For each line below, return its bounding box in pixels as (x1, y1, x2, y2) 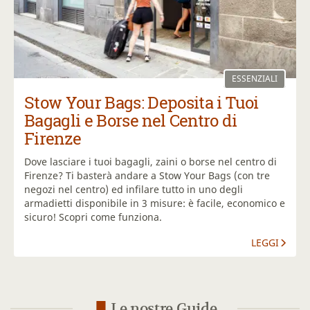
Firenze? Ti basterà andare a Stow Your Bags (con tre (24, 169, 270, 183)
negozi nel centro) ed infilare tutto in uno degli (24, 183, 243, 197)
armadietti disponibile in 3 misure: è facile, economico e (24, 197, 285, 210)
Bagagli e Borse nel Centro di (24, 109, 237, 132)
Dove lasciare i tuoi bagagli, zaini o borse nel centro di (24, 155, 277, 169)
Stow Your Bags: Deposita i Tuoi (24, 91, 259, 114)
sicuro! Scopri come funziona (24, 210, 159, 224)
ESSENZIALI (232, 73, 277, 85)
